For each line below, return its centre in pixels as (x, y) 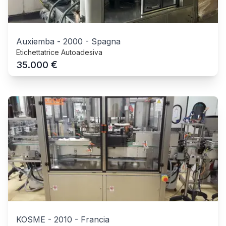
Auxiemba (35, 42)
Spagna (106, 42)
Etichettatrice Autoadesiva (59, 52)
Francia (95, 220)
